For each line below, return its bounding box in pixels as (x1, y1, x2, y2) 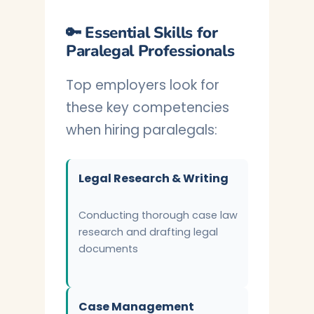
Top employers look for (66, 76, 219, 95)
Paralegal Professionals (66, 40, 235, 62)
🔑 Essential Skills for (66, 22, 218, 43)
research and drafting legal (78, 225, 218, 239)
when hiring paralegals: (66, 121, 217, 139)
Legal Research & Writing (78, 170, 228, 186)
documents (78, 242, 138, 256)
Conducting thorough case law (78, 208, 238, 222)
